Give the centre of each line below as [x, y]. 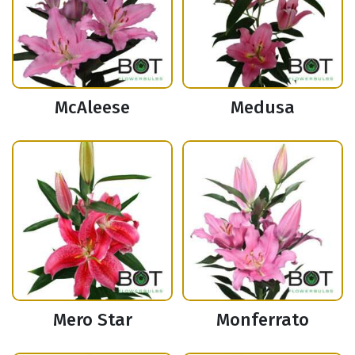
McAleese [92, 108]
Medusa [263, 108]
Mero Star [92, 320]
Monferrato [263, 320]
